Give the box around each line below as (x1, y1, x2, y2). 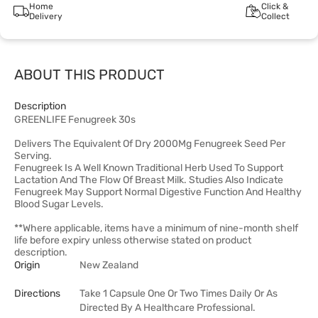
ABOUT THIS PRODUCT (14, 66, 165, 83)
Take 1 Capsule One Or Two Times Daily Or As (79, 287, 278, 300)
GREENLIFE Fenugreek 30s (14, 114, 136, 126)
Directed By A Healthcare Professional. (79, 302, 256, 314)
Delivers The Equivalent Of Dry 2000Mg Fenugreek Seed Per (14, 138, 285, 150)
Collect (261, 11, 290, 21)
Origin (14, 259, 40, 271)
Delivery (28, 11, 62, 21)
